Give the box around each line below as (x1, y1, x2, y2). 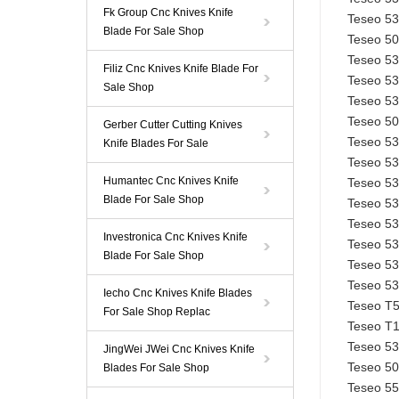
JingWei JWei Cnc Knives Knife (103, 343, 255, 355)
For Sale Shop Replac (103, 305, 210, 318)
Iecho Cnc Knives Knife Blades (103, 287, 252, 299)
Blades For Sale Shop (103, 362, 209, 374)
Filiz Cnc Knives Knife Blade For (103, 62, 258, 75)
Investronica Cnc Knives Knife (103, 231, 248, 243)
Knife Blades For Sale (103, 137, 208, 150)
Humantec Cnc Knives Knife (103, 175, 239, 187)
